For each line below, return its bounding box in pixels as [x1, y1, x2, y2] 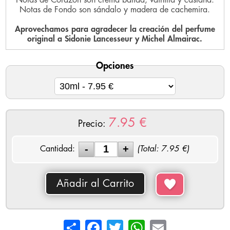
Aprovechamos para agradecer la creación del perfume [14, 25, 215, 33]
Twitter [123, 219, 145, 227]
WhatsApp [144, 219, 181, 227]
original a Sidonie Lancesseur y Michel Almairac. [27, 34, 203, 43]
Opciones [96, 61, 134, 70]
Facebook [101, 219, 134, 227]
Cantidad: [40, 145, 75, 154]
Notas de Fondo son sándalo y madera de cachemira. [20, 5, 210, 14]
